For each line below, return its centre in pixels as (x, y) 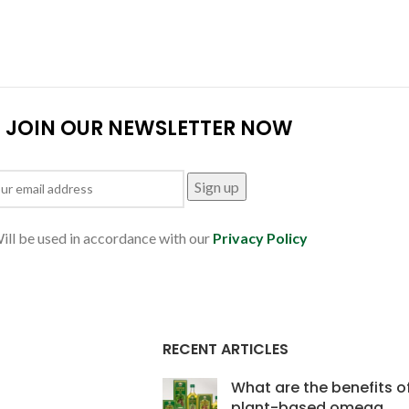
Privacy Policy (260, 237)
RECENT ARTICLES (225, 350)
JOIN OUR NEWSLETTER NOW (149, 128)
